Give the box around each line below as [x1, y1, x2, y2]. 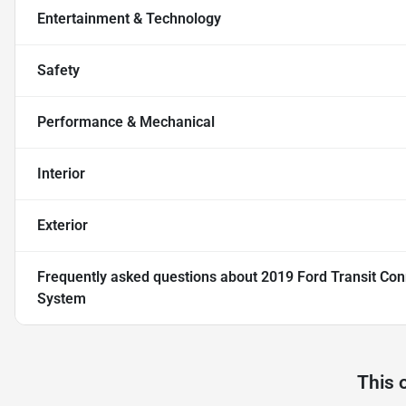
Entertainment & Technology [37, 10, 221, 28]
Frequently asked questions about [37, 268, 261, 286]
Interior [37, 165, 85, 183]
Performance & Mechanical [37, 113, 215, 131]
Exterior [37, 217, 88, 235]
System [37, 290, 86, 308]
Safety [37, 62, 80, 80]
